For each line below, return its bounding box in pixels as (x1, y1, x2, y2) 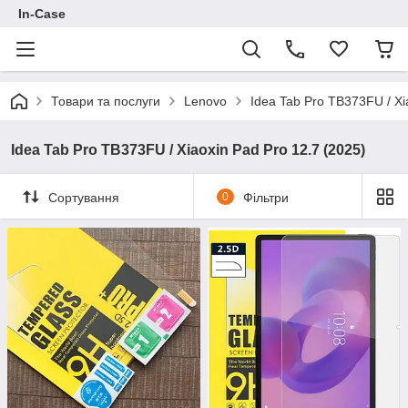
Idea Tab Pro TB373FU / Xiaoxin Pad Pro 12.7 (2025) (11, 142, 365, 158)
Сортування (48, 189, 119, 205)
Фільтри (242, 189, 289, 205)
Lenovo (184, 94, 227, 108)
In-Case (18, 6, 66, 21)
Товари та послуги (51, 94, 160, 108)
